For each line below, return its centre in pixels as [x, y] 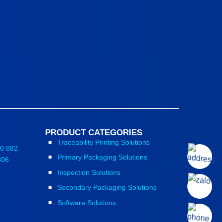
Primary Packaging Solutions [102, 157]
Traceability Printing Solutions [103, 142]
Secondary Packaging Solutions [107, 188]
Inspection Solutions [89, 172]
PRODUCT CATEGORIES [94, 132]
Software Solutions [86, 202]
